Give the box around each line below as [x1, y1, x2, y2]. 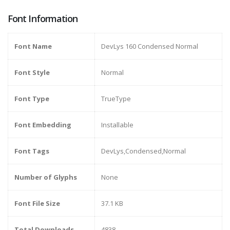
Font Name [14, 42, 52, 51]
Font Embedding [14, 120, 71, 130]
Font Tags [14, 146, 49, 156]
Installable [101, 120, 133, 130]
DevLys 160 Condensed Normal [101, 42, 198, 51]
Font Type [14, 94, 49, 104]
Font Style [14, 68, 50, 78]
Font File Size [14, 199, 60, 208]
